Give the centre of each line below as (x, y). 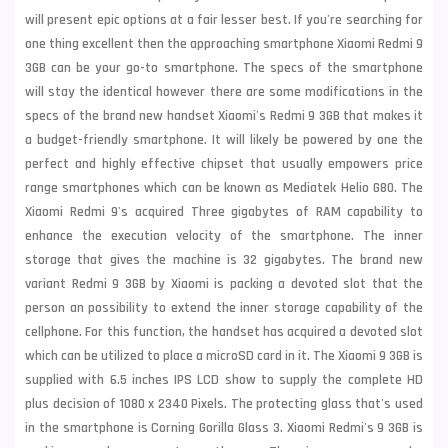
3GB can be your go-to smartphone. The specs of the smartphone (224, 68)
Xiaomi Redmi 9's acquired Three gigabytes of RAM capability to (224, 212)
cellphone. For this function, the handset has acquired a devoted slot (224, 332)
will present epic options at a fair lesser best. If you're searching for (224, 20)
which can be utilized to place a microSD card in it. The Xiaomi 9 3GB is (224, 356)
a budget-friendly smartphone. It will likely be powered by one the (224, 140)
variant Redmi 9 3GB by (95, 284)
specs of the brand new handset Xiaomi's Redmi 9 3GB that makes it (224, 116)
